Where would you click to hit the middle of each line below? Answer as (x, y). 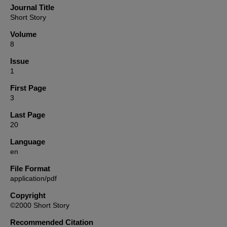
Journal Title (32, 7)
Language (28, 142)
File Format (30, 168)
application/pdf (33, 178)
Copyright (28, 195)
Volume (23, 34)
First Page (28, 88)
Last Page (28, 115)
